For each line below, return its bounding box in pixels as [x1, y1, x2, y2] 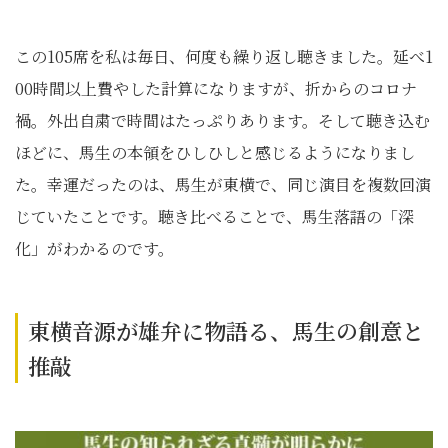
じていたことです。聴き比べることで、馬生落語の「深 [15, 205, 414, 228]
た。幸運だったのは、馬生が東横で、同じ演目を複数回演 [15, 173, 431, 196]
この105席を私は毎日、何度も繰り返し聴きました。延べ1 [15, 45, 433, 68]
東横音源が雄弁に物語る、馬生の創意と [28, 315, 424, 346]
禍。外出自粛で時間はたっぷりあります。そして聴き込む [15, 109, 430, 132]
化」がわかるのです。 [15, 237, 174, 260]
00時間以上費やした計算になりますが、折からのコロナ [15, 77, 417, 100]
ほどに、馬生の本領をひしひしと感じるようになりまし [15, 141, 415, 164]
